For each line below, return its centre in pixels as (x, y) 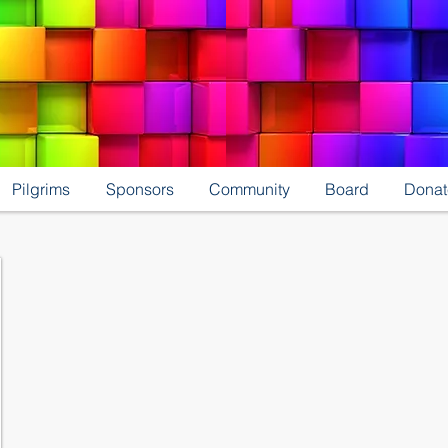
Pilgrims (40, 189)
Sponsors (139, 189)
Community (249, 189)
